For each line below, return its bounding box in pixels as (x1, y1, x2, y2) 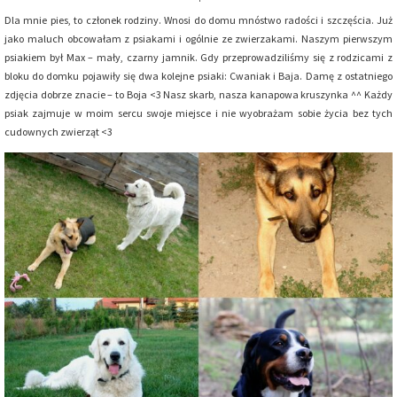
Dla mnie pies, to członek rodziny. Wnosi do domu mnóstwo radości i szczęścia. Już (4, 12, 393, 27)
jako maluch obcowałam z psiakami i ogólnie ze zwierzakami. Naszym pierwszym (4, 31, 393, 45)
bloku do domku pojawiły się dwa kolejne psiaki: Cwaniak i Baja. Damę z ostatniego (4, 68, 393, 82)
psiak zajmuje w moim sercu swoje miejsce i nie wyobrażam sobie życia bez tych (4, 105, 393, 120)
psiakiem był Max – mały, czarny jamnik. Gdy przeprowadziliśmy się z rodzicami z (4, 50, 393, 64)
